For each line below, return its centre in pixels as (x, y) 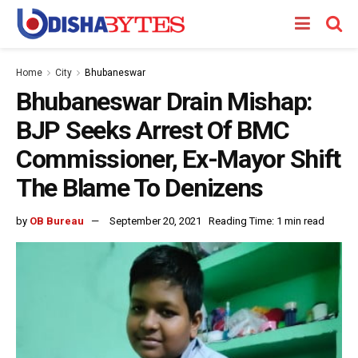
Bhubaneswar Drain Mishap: (164, 101)
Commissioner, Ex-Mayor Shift (179, 159)
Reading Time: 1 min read (267, 221)
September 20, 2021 (155, 221)
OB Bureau (57, 221)
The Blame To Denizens (140, 188)
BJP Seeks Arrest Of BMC (153, 130)
